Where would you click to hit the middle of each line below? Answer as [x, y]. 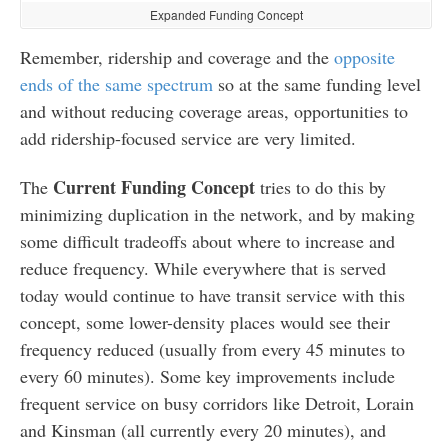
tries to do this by [320, 186]
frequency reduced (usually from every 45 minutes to [212, 348]
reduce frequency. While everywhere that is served [202, 267]
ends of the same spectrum [116, 84]
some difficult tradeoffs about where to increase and [207, 240]
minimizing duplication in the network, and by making [217, 213]
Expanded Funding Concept [226, 14]
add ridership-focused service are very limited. [187, 138]
